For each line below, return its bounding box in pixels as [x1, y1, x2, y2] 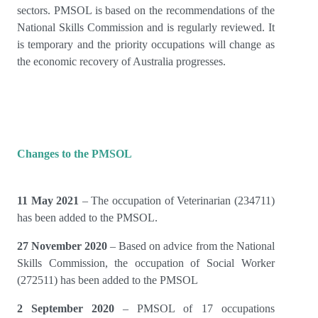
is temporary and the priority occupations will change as [17, 38, 275, 51]
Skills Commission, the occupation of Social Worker [17, 257, 275, 270]
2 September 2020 [17, 302, 115, 315]
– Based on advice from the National [110, 240, 275, 253]
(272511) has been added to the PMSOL [17, 274, 198, 287]
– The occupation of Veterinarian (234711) [79, 194, 275, 207]
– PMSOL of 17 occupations [114, 302, 275, 315]
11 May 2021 [17, 194, 79, 207]
